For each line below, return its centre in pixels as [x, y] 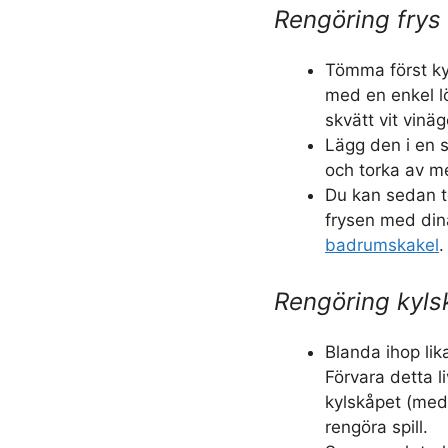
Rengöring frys [357, 19]
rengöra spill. [376, 426]
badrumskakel [382, 245]
